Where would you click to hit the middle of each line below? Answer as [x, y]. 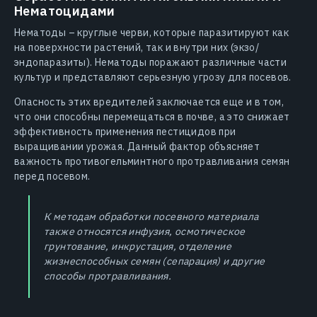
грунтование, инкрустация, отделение [138, 247]
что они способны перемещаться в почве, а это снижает [152, 117]
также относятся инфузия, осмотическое [145, 232]
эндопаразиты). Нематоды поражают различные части [151, 63]
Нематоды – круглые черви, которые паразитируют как [151, 33]
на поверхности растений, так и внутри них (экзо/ [137, 48]
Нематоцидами [65, 11]
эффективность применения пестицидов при [125, 132]
